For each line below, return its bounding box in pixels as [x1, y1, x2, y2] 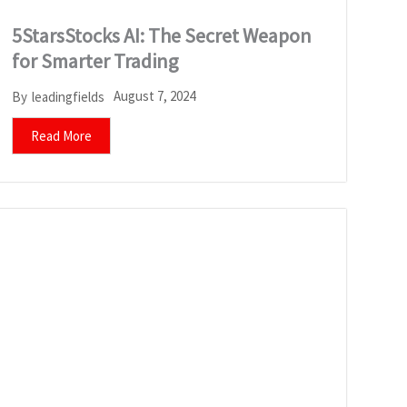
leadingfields [31, 87, 104, 105]
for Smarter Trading [11, 48, 178, 74]
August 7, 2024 [113, 87, 195, 105]
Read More [30, 127, 92, 145]
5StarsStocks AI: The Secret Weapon [11, 23, 312, 49]
